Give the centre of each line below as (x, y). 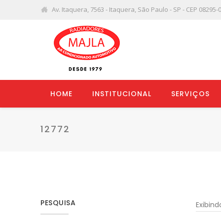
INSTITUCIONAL (122, 94)
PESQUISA (58, 203)
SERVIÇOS (190, 94)
